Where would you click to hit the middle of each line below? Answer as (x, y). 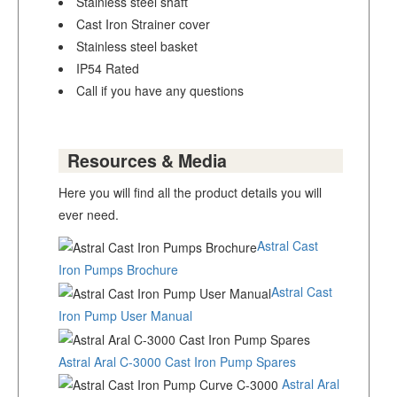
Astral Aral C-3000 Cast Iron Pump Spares (177, 361)
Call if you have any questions (160, 91)
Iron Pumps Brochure (118, 269)
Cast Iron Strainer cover (143, 24)
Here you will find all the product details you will (190, 193)
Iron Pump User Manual (125, 315)
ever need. (89, 215)
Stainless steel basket (137, 47)
